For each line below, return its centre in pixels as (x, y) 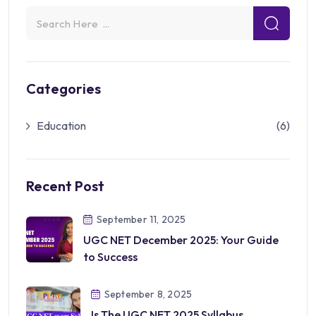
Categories (63, 89)
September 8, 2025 (148, 294)
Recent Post (65, 186)
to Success (110, 257)
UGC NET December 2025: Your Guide (181, 240)
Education (61, 126)
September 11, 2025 (141, 220)
